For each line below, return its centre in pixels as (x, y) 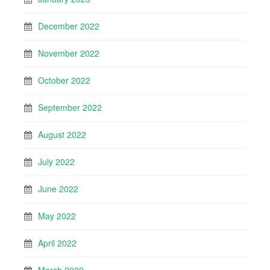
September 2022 (70, 107)
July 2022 (56, 162)
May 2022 (57, 216)
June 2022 (58, 189)
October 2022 (64, 80)
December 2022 (69, 26)
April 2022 (57, 243)
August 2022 (62, 134)
